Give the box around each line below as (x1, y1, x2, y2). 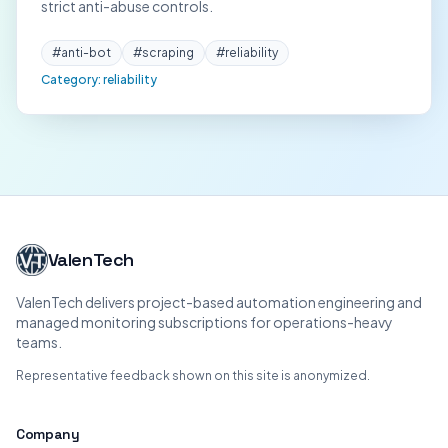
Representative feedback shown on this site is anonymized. (16, 368, 370, 383)
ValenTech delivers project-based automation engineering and (16, 293, 422, 311)
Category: (41, 72, 103, 87)
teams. (16, 333, 62, 351)
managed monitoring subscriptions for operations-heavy (16, 313, 393, 331)
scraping (142, 45, 194, 60)
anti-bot (61, 45, 111, 60)
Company (16, 425, 80, 443)
